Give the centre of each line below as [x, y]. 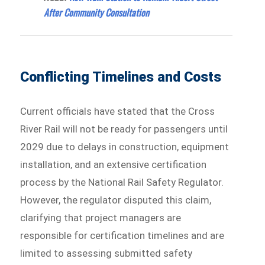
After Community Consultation [97, 12]
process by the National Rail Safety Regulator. [122, 182]
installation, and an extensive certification [114, 164]
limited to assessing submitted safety [106, 253]
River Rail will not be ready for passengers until [124, 129]
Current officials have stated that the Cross [118, 111]
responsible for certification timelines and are [122, 235]
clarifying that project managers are [101, 217]
